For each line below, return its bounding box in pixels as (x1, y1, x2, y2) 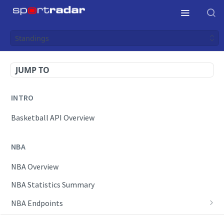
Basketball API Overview (11, 112, 94, 122)
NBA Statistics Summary (11, 179, 94, 190)
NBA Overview (11, 161, 58, 171)
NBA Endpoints (11, 198, 63, 208)
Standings (15, 33, 49, 43)
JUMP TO (15, 64, 49, 75)
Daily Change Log (16, 212, 75, 222)
